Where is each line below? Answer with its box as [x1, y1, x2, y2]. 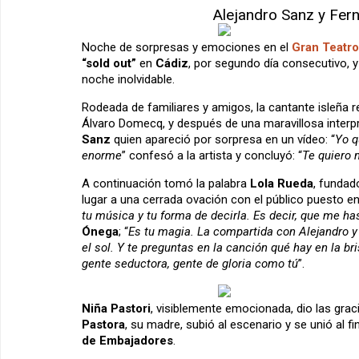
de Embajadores [82, 333, 173, 349]
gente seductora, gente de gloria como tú [82, 256, 298, 272]
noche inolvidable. [82, 72, 175, 87]
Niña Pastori [82, 301, 151, 317]
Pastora [82, 317, 125, 333]
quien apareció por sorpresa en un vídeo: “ [111, 132, 335, 147]
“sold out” [82, 56, 136, 71]
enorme [82, 148, 122, 163]
